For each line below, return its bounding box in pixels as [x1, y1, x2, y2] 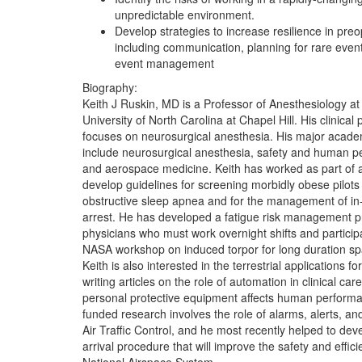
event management [115, 55, 214, 71]
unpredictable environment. [115, 6, 255, 23]
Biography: [82, 79, 141, 95]
